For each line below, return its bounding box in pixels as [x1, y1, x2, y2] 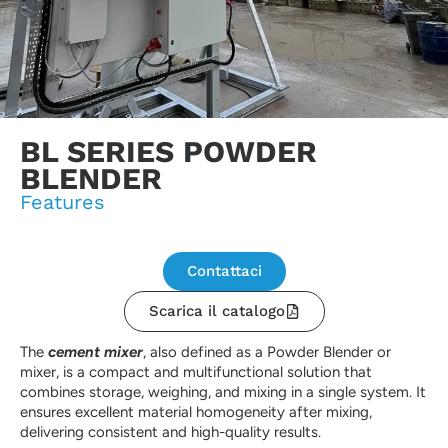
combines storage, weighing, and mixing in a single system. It [20, 383, 426, 402]
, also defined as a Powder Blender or [143, 343, 391, 362]
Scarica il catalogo [148, 302, 285, 321]
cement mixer [48, 343, 143, 362]
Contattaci [186, 262, 262, 281]
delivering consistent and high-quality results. [20, 423, 321, 442]
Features [20, 190, 105, 215]
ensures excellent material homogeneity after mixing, [20, 403, 372, 422]
